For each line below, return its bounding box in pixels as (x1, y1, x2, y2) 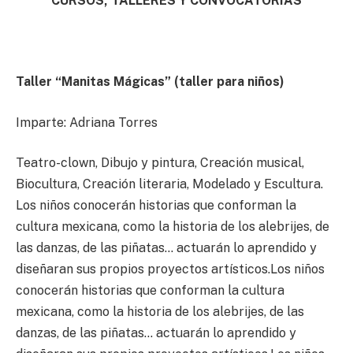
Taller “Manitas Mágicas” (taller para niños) (16, 74, 284, 90)
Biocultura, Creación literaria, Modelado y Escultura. (16, 176, 323, 192)
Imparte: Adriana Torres (16, 114, 158, 130)
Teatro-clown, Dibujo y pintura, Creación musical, (16, 155, 304, 171)
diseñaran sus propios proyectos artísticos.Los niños (16, 262, 325, 277)
